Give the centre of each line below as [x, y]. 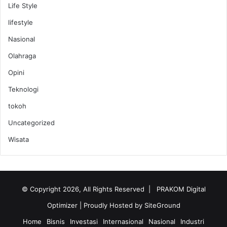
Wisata [18, 139]
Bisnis [56, 221]
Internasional [123, 221]
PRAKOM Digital [181, 189]
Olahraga [22, 55]
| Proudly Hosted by [112, 205]
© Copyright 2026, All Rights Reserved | [88, 189]
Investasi [84, 221]
